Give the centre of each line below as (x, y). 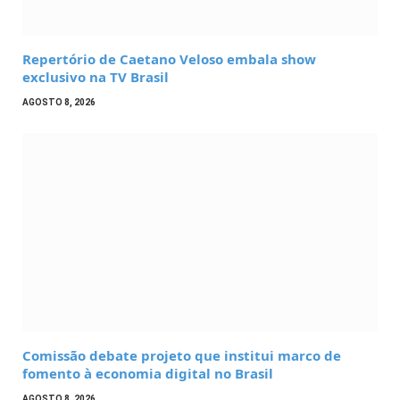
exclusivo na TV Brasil (96, 76)
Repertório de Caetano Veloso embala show (169, 58)
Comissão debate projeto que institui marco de (182, 356)
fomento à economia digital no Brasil (148, 374)
